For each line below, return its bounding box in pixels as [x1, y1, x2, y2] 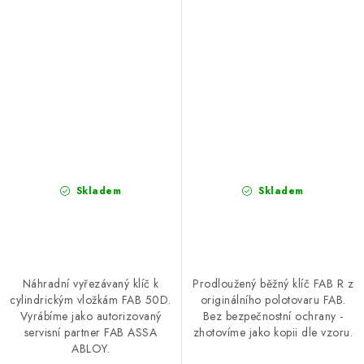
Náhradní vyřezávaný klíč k [22, 275, 159, 292]
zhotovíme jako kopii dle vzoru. [193, 324, 353, 341]
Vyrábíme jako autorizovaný [19, 307, 162, 324]
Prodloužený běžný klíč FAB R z [193, 275, 353, 292]
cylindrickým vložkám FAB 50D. [10, 291, 171, 308]
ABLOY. [71, 340, 110, 357]
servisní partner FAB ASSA [24, 323, 158, 340]
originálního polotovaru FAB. [200, 292, 346, 309]
